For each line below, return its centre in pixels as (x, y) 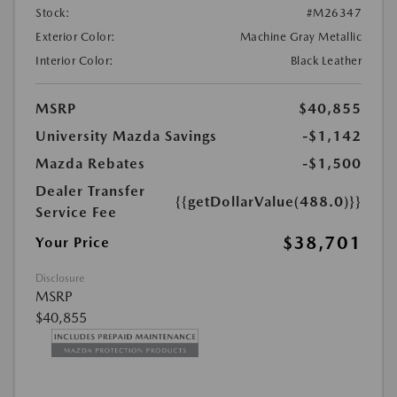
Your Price (73, 242)
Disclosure (60, 278)
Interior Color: (75, 60)
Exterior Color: (76, 36)
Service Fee (76, 212)
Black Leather (326, 60)
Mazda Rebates (90, 163)
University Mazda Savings (126, 136)
